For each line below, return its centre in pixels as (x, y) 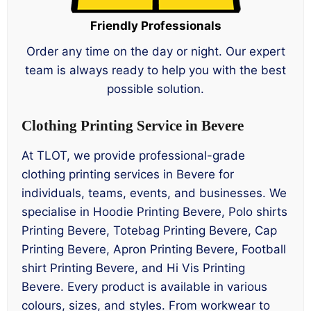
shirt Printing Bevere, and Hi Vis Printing (133, 268)
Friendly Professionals (155, 25)
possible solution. (155, 89)
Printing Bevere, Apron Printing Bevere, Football (154, 249)
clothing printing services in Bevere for (128, 174)
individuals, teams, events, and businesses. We (154, 193)
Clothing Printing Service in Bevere (133, 126)
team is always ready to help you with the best (155, 70)
